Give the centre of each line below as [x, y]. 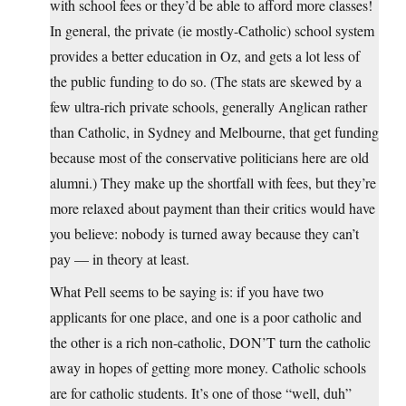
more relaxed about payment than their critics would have [213, 208]
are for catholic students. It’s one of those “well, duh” [201, 393]
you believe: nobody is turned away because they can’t [204, 234]
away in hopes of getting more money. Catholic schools [208, 368]
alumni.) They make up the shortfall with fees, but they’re [213, 183]
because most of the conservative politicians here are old [209, 158]
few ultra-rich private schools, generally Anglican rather [208, 107]
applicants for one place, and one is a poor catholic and [206, 317]
